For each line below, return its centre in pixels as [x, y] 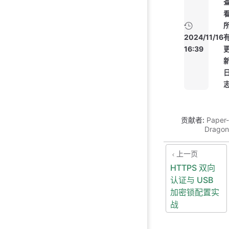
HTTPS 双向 [193, 168]
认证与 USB [192, 180]
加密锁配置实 [195, 192]
